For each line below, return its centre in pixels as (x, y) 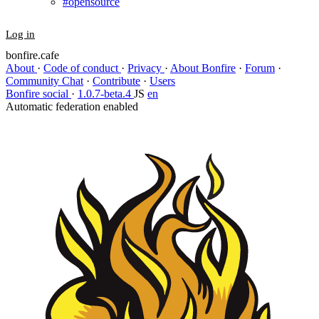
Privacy (146, 68)
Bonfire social (38, 94)
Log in (20, 35)
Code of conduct (82, 68)
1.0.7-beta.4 (106, 94)
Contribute (116, 81)
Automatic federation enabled (72, 107)
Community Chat (45, 81)
